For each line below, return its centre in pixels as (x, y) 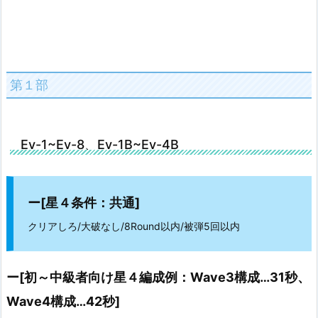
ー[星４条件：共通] (84, 202)
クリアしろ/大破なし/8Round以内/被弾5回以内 (134, 226)
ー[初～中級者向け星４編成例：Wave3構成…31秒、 (158, 278)
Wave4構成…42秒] (63, 302)
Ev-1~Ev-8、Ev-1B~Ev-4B (100, 144)
